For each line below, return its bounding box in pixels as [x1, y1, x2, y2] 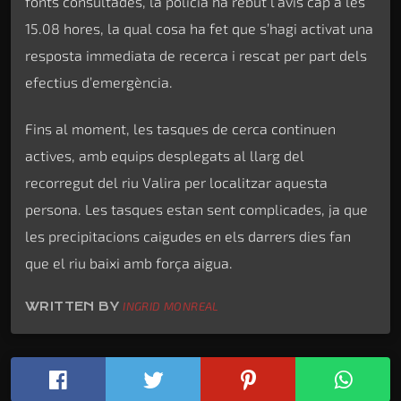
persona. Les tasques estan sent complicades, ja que [25, 200, 368, 218]
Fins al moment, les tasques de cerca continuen [25, 120, 336, 138]
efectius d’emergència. [25, 73, 173, 90]
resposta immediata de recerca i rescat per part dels [25, 46, 367, 64]
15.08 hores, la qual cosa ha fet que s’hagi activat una [25, 19, 373, 37]
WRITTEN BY [25, 299, 124, 314]
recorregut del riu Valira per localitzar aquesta [25, 174, 328, 192]
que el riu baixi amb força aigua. [25, 254, 233, 272]
